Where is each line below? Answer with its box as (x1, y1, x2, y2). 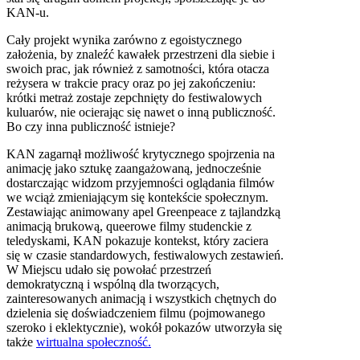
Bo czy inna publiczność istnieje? (6, 119, 175, 133)
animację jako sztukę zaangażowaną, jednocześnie (6, 161, 261, 175)
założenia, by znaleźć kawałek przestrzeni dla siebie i (6, 47, 275, 61)
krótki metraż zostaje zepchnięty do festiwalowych (6, 90, 262, 104)
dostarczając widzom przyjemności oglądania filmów (6, 175, 275, 190)
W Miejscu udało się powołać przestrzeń (6, 262, 211, 276)
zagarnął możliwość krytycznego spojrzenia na (35, 146, 275, 161)
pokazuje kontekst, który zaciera (102, 233, 268, 247)
